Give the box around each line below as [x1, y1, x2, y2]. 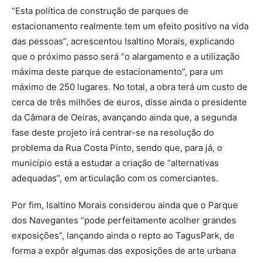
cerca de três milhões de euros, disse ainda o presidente [12, 96, 247, 108]
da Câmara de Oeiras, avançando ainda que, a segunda [12, 111, 237, 123]
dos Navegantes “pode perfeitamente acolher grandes [12, 214, 236, 226]
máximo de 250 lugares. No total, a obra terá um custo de [12, 81, 247, 92]
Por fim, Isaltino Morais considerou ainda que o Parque [12, 199, 238, 211]
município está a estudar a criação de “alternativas [12, 157, 219, 168]
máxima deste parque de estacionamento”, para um [12, 65, 223, 77]
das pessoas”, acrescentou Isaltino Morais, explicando [12, 35, 235, 47]
